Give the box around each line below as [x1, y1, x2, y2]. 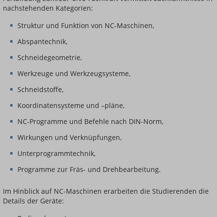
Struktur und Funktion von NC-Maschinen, [17, 21, 154, 31]
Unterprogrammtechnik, [17, 149, 95, 158]
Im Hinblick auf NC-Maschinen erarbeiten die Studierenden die [3, 186, 209, 196]
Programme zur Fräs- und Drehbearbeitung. [17, 165, 161, 174]
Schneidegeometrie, [17, 53, 82, 62]
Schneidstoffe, [17, 85, 63, 94]
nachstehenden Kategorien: [3, 3, 93, 13]
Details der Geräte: [3, 196, 64, 206]
